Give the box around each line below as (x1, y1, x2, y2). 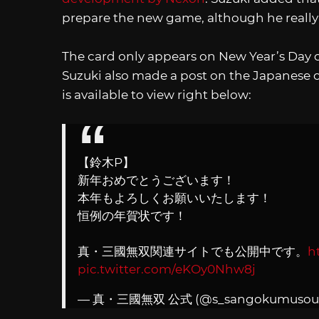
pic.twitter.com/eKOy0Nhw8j (78, 262, 256, 277)
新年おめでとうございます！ (78, 173, 235, 188)
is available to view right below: (62, 88, 251, 103)
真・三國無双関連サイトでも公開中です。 (78, 244, 308, 259)
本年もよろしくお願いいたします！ (78, 191, 271, 206)
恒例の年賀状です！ (78, 209, 187, 224)
